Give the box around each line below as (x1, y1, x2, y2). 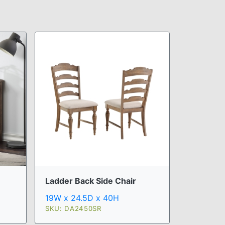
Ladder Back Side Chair (45, 176, 136, 186)
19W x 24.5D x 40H (45, 193, 119, 203)
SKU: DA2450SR (45, 204, 101, 212)
